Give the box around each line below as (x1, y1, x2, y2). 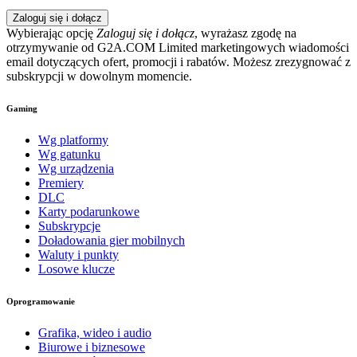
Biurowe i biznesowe (38, 340, 145, 355)
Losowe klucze (38, 262, 115, 277)
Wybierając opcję (6, 26, 96, 41)
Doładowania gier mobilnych (38, 233, 185, 248)
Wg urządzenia (38, 162, 114, 176)
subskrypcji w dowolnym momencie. (6, 69, 192, 84)
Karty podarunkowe (38, 205, 139, 219)
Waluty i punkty (38, 248, 119, 262)
